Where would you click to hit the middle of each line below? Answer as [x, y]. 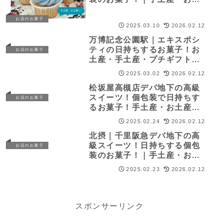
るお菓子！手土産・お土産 [141, 108]
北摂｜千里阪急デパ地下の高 [145, 136]
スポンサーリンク [109, 206]
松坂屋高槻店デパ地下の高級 [145, 88]
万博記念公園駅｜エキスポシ [145, 40]
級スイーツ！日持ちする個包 [145, 146]
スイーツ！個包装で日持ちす [145, 98]
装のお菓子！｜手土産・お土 [145, 155]
